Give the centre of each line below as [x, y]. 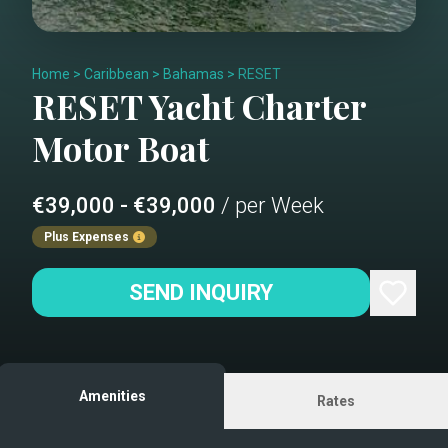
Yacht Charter [254, 106]
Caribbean [116, 74]
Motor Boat [120, 148]
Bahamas [193, 74]
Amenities [112, 396]
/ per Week [272, 205]
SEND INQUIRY [201, 292]
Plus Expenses [86, 237]
